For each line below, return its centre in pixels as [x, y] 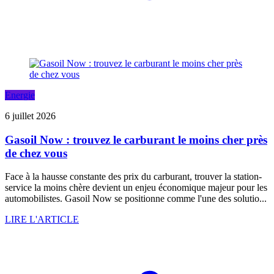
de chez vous [36, 153]
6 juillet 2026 [30, 116]
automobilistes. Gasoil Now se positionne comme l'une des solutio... [136, 199]
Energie [20, 95]
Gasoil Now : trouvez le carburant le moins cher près [136, 139]
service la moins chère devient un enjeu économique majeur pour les [136, 188]
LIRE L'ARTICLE [42, 220]
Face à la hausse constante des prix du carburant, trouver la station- [133, 177]
